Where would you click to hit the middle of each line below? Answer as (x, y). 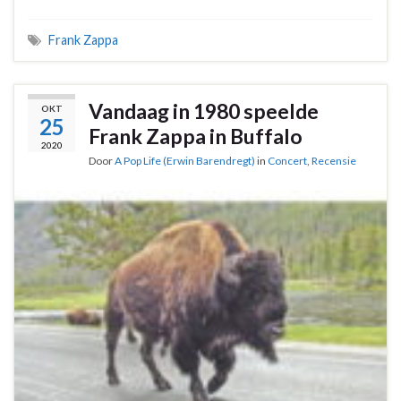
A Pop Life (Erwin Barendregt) (185, 160)
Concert (287, 160)
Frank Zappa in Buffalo (196, 136)
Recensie (334, 160)
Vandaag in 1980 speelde (204, 111)
